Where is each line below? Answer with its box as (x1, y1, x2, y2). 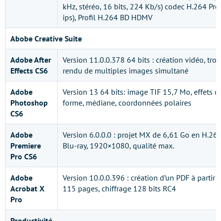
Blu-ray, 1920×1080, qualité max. (63, 140, 174, 150)
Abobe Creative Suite (10, 33, 82, 43)
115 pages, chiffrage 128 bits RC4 (63, 183, 176, 193)
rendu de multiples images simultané (63, 65, 188, 75)
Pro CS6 (10, 151, 37, 161)
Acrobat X (10, 183, 44, 193)
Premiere (10, 140, 41, 150)
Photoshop (10, 97, 48, 108)
